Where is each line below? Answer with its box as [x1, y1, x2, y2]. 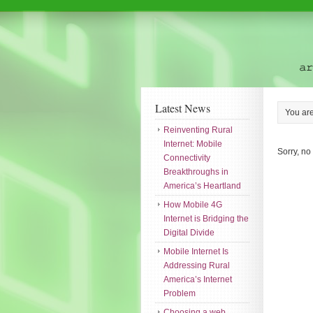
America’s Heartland [163, 181, 241, 191]
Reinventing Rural [163, 125, 233, 135]
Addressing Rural [163, 261, 230, 270]
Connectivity [163, 153, 210, 163]
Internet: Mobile [163, 139, 222, 149]
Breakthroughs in [163, 167, 228, 177]
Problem [163, 289, 196, 298]
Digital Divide [163, 228, 214, 238]
